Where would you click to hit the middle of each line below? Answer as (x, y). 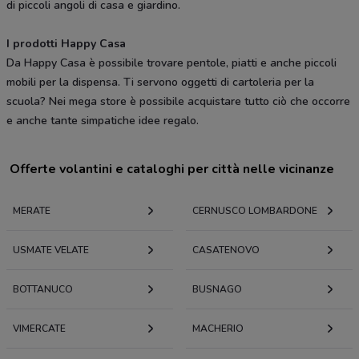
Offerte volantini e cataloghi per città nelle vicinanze (172, 169)
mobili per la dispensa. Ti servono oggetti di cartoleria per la (160, 83)
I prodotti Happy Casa (66, 44)
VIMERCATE (39, 329)
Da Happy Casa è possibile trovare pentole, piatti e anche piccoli (171, 63)
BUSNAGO (217, 290)
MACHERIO (218, 329)
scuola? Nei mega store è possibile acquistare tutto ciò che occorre (178, 102)
